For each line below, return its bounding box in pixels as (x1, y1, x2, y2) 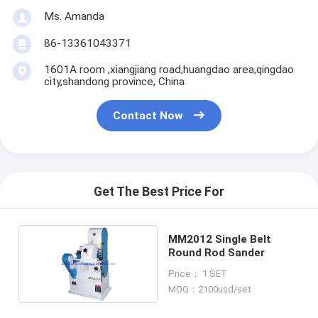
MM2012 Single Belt (168, 232, 272, 246)
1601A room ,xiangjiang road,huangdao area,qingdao (43, 62, 294, 76)
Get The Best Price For (94, 185, 224, 199)
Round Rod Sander (168, 246, 265, 259)
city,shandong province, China (43, 75, 185, 88)
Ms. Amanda (43, 9, 104, 23)
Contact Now (113, 109, 183, 123)
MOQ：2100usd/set (168, 283, 252, 295)
